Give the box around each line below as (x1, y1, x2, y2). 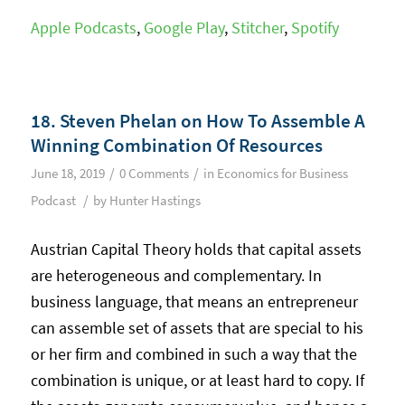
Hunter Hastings (108, 193, 201, 210)
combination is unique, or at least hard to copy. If (30, 369, 364, 391)
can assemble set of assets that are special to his (30, 316, 363, 338)
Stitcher (231, 16, 284, 38)
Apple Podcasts (30, 16, 137, 38)
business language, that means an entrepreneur (30, 290, 358, 312)
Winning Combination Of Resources (30, 133, 323, 158)
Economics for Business (216, 165, 348, 183)
